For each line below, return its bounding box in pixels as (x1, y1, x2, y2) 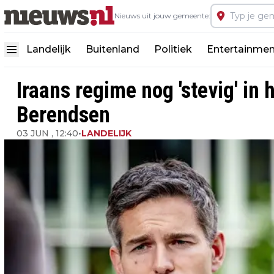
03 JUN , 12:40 (17, 128, 78, 139)
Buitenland (86, 43, 139, 55)
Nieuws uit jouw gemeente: (114, 11, 210, 20)
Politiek (154, 43, 192, 55)
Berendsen (17, 102, 110, 128)
